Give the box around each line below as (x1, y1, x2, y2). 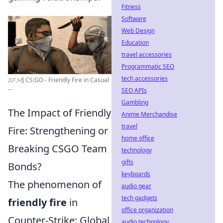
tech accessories (121, 74, 168, 83)
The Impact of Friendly (8, 106, 111, 120)
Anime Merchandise (121, 110, 177, 118)
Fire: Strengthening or (8, 124, 108, 138)
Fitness (121, 2, 141, 11)
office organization (121, 206, 173, 214)
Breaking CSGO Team (8, 142, 107, 156)
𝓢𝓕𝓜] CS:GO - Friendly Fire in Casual (8, 76, 109, 85)
